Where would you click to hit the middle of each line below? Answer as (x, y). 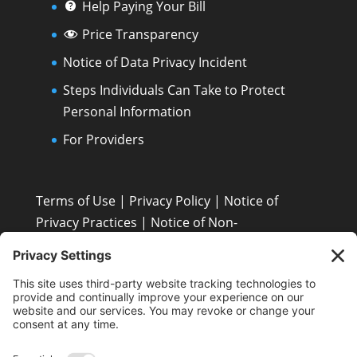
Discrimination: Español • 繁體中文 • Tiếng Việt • (177, 243)
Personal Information (127, 112)
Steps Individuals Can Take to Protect (174, 90)
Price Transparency (140, 35)
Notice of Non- (194, 222)
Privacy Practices (86, 222)
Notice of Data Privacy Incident (155, 63)
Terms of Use (75, 200)
